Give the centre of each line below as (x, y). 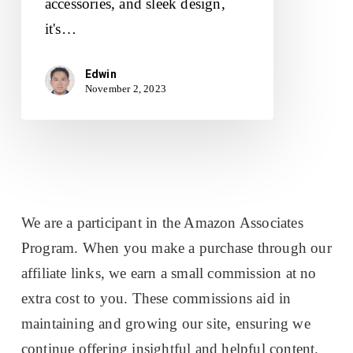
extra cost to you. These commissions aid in (156, 298)
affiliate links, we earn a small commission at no (169, 273)
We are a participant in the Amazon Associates (162, 222)
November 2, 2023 (126, 88)
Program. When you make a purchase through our (176, 247)
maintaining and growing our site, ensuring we (165, 323)
